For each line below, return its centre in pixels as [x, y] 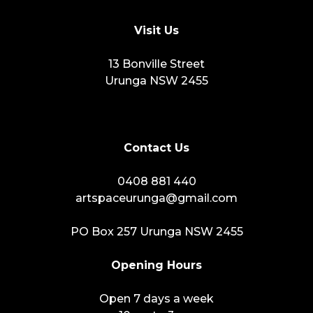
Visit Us [156, 31]
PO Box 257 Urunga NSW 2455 [156, 232]
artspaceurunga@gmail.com [156, 198]
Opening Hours [156, 265]
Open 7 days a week [156, 299]
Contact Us [156, 148]
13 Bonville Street [156, 64]
